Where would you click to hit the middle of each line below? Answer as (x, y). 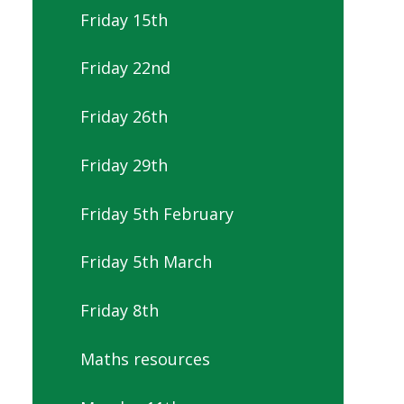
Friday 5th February (157, 213)
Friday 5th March (146, 262)
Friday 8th (119, 311)
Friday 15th (124, 19)
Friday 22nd (125, 68)
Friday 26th (124, 117)
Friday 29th (124, 165)
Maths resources (145, 358)
